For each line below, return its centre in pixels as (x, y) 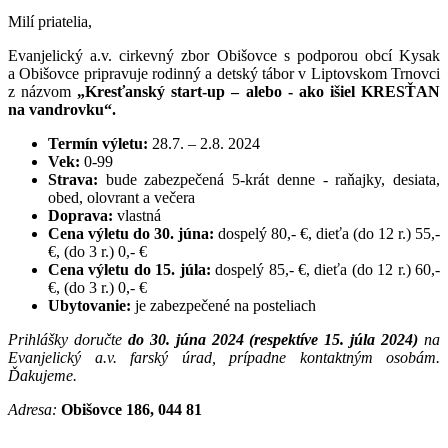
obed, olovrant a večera (121, 197)
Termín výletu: (98, 143)
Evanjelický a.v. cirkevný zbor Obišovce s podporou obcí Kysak (224, 55)
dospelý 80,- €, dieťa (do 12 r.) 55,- (329, 233)
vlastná (137, 215)
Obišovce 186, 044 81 (131, 409)
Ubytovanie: (89, 305)
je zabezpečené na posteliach (223, 305)
